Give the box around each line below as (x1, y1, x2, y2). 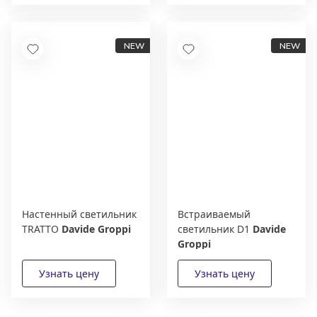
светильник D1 (178, 222, 253, 236)
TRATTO (22, 222, 62, 236)
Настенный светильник (22, 207, 137, 221)
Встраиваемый (178, 207, 250, 221)
